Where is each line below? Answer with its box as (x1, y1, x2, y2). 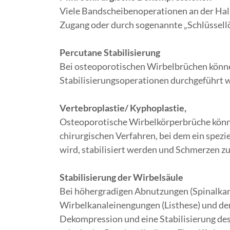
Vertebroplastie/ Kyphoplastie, (60, 102, 188, 113)
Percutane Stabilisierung (60, 47, 160, 58)
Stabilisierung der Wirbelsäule (60, 171, 185, 183)
